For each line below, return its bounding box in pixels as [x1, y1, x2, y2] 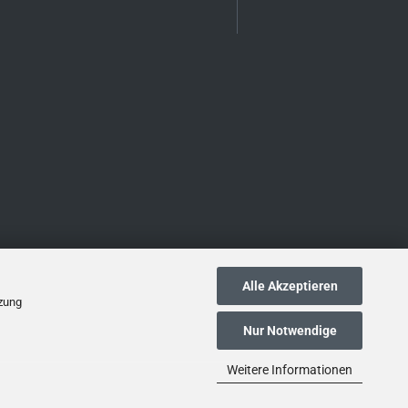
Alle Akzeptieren [241, 278, 338, 293]
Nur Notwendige [242, 323, 337, 338]
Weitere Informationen [227, 362, 352, 377]
